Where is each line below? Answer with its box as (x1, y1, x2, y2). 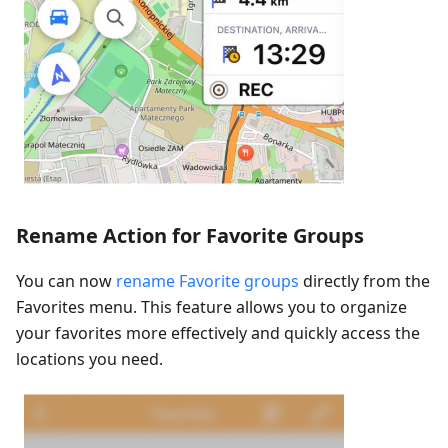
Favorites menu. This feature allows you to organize (16, 296, 407, 319)
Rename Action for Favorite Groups (16, 222, 364, 250)
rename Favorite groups (116, 270, 299, 293)
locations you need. (16, 348, 163, 371)
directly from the (299, 270, 430, 293)
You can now (16, 270, 116, 293)
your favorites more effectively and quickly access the (16, 322, 420, 345)
